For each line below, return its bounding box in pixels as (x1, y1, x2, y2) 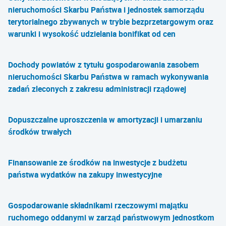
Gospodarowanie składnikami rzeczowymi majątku (8, 200, 188, 211)
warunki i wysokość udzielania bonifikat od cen (8, 28, 176, 39)
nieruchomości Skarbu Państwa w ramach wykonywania (8, 71, 208, 82)
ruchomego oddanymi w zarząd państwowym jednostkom (8, 212, 214, 223)
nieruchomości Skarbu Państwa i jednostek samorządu (8, 4, 204, 15)
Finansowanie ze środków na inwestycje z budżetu (8, 157, 187, 168)
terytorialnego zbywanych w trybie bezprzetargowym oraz (8, 16, 213, 27)
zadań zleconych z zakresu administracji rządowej (8, 83, 186, 94)
